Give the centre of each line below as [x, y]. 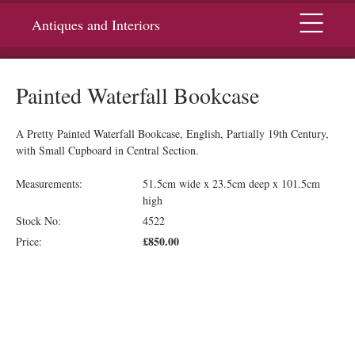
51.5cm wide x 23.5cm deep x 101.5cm [231, 183]
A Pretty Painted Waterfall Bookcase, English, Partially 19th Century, [172, 134]
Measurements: [49, 183]
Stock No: [38, 221]
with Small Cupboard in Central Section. [107, 150]
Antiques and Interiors [96, 25]
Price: [29, 241]
